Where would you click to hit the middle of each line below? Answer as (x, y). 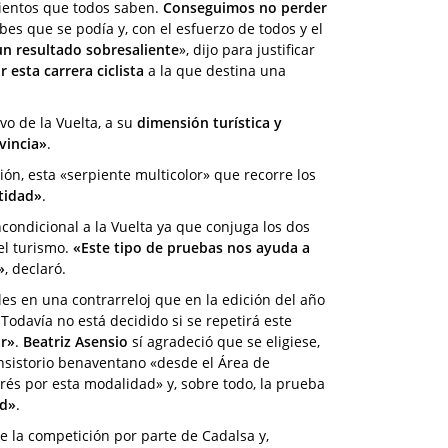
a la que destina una (215, 70)
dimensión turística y (209, 122)
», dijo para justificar (247, 49)
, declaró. (35, 268)
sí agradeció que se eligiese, (224, 341)
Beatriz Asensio (75, 341)
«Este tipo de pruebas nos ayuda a (191, 247)
